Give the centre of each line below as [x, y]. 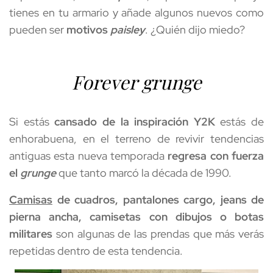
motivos [88, 29]
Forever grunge [136, 82]
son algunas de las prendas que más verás [158, 234]
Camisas [31, 200]
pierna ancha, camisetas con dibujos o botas [136, 217]
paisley [128, 29]
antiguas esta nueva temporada [89, 156]
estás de [239, 122]
